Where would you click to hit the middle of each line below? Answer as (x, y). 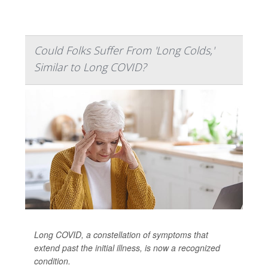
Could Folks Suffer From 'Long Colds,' (124, 51)
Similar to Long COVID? (90, 67)
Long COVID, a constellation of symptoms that (121, 235)
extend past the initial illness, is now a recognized (127, 248)
